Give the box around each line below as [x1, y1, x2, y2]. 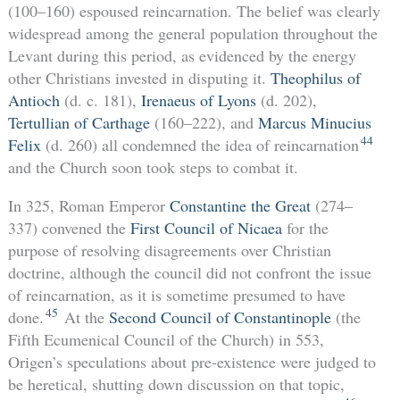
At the [59, 306, 109, 329]
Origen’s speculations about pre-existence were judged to [7, 351, 376, 373]
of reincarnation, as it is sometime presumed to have [7, 284, 346, 306]
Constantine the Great [169, 195, 311, 217]
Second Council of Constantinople [108, 306, 331, 329]
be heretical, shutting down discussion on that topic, [7, 373, 345, 396]
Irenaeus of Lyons [140, 89, 256, 112]
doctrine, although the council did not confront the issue [7, 262, 371, 284]
